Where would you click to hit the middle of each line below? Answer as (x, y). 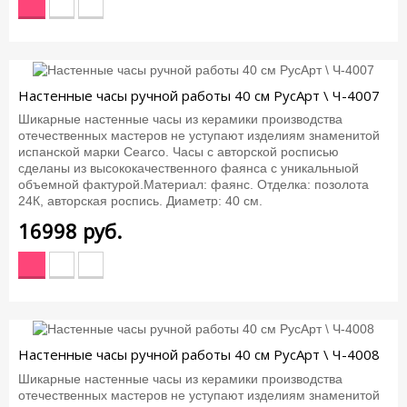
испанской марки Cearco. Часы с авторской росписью (179, 152)
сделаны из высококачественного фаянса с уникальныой (189, 169)
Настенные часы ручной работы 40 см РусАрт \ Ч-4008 (199, 355)
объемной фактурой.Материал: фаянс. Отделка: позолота (194, 185)
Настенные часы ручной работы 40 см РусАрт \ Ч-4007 (199, 95)
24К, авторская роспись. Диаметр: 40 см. (140, 201)
